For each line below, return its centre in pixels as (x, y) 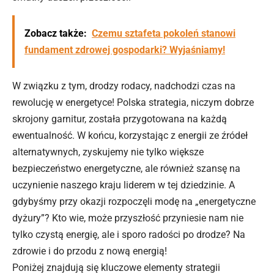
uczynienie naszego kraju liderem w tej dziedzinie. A (124, 185)
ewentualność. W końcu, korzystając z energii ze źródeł (130, 136)
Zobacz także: (56, 34)
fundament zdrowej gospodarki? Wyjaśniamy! (125, 50)
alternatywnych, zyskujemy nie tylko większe (108, 152)
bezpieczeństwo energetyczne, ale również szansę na (126, 169)
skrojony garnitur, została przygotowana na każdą (120, 119)
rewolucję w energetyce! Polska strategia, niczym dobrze (133, 103)
